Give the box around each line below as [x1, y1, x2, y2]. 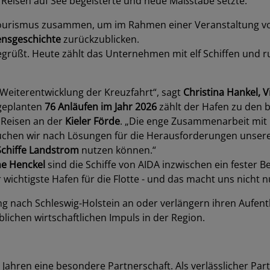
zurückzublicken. [61, 33, 139, 46]
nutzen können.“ [79, 143, 156, 157]
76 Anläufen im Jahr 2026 [45, 100, 157, 113]
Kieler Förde [65, 115, 120, 128]
